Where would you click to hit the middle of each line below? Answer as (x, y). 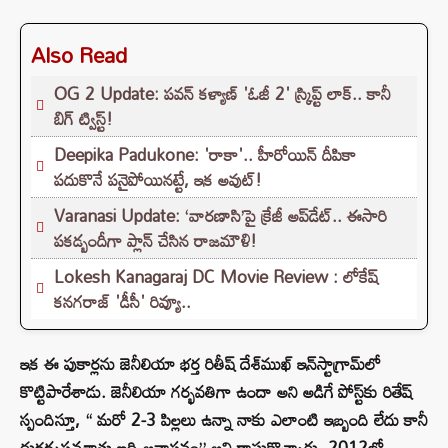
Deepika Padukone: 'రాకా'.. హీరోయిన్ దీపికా (205, 155)
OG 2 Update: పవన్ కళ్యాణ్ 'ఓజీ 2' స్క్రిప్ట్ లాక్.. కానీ (222, 94)
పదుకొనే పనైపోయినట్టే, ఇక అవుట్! (158, 180)
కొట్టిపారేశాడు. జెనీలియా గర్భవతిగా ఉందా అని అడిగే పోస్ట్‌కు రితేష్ (216, 392)
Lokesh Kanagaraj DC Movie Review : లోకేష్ (216, 277)
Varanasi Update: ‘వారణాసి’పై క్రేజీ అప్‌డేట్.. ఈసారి (220, 216)
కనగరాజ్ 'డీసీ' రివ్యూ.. (122, 302)
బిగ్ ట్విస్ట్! (83, 119)
